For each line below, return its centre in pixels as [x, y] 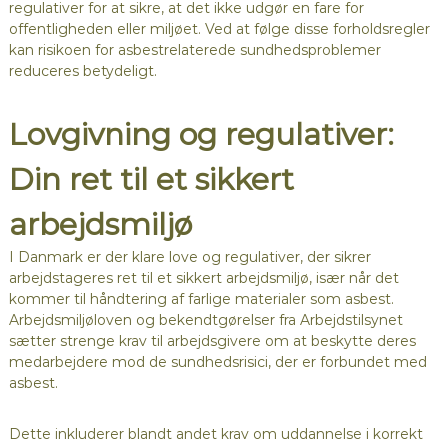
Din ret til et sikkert [151, 180]
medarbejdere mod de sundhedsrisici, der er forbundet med [217, 362]
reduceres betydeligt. [82, 71]
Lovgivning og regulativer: [201, 135]
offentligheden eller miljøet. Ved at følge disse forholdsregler [219, 29]
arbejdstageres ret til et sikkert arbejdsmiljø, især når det [203, 278]
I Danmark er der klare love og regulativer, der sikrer [189, 257]
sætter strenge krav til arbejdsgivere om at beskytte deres [212, 341]
